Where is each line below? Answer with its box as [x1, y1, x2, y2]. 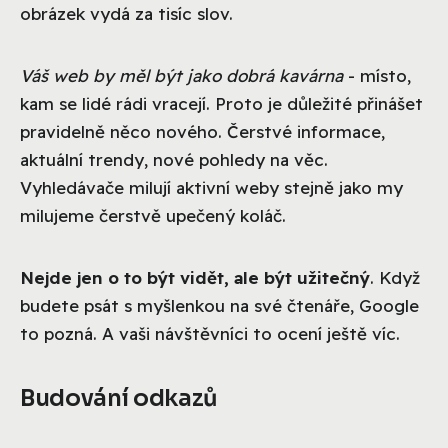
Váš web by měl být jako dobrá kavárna [20, 64, 343, 86]
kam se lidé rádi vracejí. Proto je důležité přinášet [20, 92, 423, 114]
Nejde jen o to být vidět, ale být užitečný [20, 266, 370, 288]
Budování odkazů [20, 383, 218, 413]
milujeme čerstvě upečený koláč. [20, 204, 286, 226]
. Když [370, 266, 420, 288]
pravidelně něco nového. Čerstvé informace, [20, 120, 385, 142]
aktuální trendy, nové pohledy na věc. [20, 148, 328, 170]
